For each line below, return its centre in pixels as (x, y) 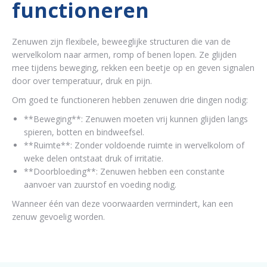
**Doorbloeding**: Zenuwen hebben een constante (124, 171)
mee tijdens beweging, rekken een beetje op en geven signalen (133, 68)
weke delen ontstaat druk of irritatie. (94, 158)
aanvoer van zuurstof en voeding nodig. (100, 184)
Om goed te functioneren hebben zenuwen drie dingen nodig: (130, 100)
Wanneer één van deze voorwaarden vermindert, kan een (122, 204)
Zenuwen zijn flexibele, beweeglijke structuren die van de (121, 41)
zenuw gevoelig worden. (58, 217)
